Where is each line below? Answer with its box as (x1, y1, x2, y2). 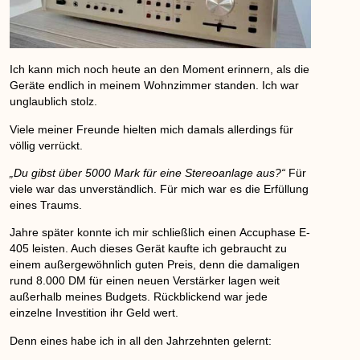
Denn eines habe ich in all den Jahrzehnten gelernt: (10, 333, 272, 347)
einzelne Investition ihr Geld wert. (10, 306, 179, 320)
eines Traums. (10, 198, 83, 212)
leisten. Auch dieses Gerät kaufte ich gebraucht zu (29, 242, 288, 256)
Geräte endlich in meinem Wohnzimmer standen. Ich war (10, 79, 300, 92)
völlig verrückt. (10, 138, 84, 152)
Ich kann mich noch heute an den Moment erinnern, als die (10, 63, 310, 76)
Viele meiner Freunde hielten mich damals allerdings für (10, 122, 294, 136)
